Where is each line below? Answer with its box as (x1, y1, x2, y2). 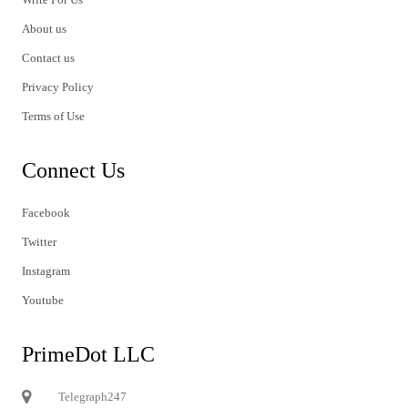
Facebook (22, 205, 70, 219)
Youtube (22, 292, 64, 307)
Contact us (22, 50, 75, 65)
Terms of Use (22, 108, 85, 123)
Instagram (22, 263, 70, 278)
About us (22, 21, 66, 36)
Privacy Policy (22, 79, 94, 94)
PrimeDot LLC (22, 342, 155, 366)
